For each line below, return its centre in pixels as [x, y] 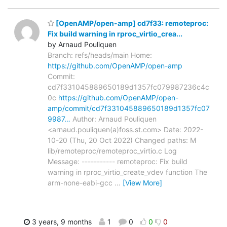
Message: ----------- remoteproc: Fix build [118, 161]
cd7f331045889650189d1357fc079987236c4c [128, 87]
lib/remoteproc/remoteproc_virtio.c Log [112, 150]
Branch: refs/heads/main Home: [100, 55]
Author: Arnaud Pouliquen [113, 119]
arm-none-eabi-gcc [81, 182]
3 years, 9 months [61, 221]
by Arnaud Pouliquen [82, 44]
